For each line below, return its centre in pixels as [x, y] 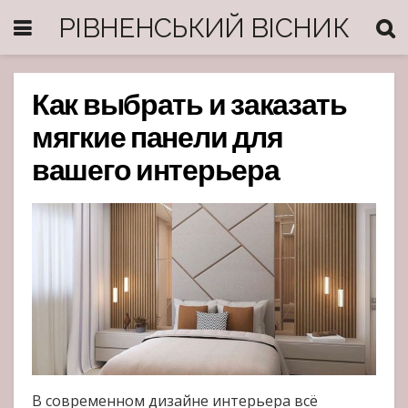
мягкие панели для [158, 140]
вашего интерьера [156, 173]
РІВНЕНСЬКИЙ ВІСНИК [204, 27]
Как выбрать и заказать [189, 107]
